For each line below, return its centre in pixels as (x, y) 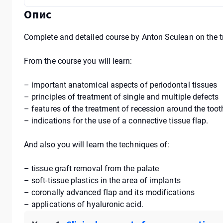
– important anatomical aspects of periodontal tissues (121, 85)
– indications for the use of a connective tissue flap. (116, 121)
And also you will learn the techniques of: (97, 145)
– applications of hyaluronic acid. (84, 204)
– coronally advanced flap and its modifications (109, 192)
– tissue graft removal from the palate (93, 168)
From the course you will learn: (78, 61)
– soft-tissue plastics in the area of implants (102, 180)
